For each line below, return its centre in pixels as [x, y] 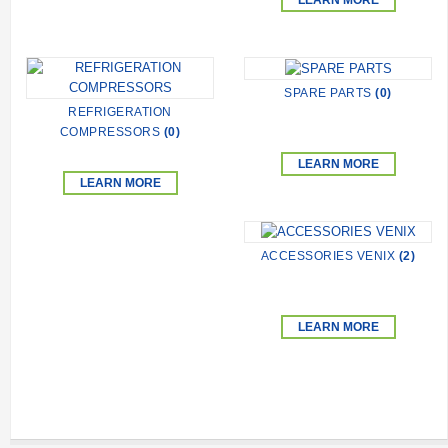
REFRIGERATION [120, 112]
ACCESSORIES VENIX [329, 256]
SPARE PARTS [330, 92]
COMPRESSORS [111, 132]
